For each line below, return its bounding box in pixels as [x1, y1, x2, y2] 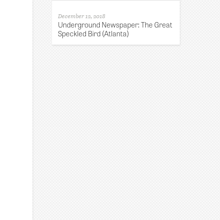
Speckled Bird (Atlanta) [58, 27, 129, 39]
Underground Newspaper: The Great [58, 18, 173, 30]
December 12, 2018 [58, 11, 106, 20]
